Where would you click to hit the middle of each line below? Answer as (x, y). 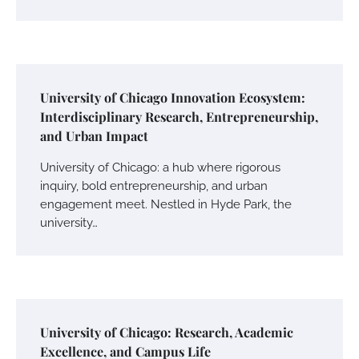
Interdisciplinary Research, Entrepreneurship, (179, 117)
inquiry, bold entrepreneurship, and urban (154, 186)
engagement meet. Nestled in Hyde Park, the (166, 204)
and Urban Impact (94, 136)
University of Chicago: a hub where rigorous (160, 167)
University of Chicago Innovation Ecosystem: (173, 98)
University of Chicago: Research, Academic (167, 333)
